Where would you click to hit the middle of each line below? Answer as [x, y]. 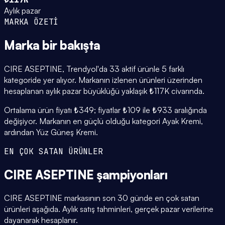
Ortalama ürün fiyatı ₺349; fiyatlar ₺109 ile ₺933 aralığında [105, 110]
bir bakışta [71, 45]
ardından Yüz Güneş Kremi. [51, 132]
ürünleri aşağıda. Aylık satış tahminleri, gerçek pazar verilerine [109, 209]
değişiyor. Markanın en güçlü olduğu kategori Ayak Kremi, [103, 121]
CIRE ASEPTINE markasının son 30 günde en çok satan [102, 198]
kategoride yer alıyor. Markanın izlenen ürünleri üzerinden [103, 80]
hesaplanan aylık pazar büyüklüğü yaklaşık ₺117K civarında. [104, 91]
